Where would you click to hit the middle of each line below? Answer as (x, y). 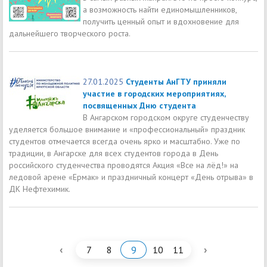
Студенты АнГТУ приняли (176, 81)
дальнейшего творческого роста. (70, 33)
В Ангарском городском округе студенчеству (166, 117)
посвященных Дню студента (139, 105)
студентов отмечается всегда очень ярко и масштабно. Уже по (125, 141)
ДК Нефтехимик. (40, 189)
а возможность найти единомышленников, (160, 9)
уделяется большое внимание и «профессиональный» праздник (127, 129)
